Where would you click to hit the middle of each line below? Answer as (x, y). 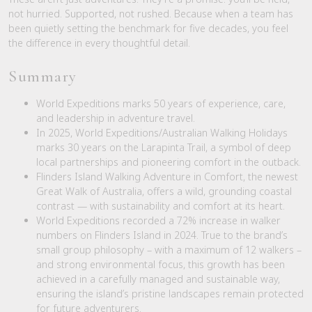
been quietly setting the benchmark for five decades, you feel (148, 28)
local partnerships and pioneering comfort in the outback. (169, 162)
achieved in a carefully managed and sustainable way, (158, 279)
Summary (43, 76)
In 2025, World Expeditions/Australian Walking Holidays (162, 132)
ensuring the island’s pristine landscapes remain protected (170, 293)
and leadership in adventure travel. (116, 118)
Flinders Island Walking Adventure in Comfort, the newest (167, 176)
